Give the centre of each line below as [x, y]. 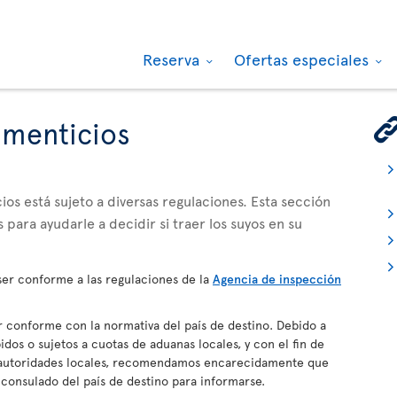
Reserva [173, 59]
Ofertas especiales [304, 59]
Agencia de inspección [277, 279]
